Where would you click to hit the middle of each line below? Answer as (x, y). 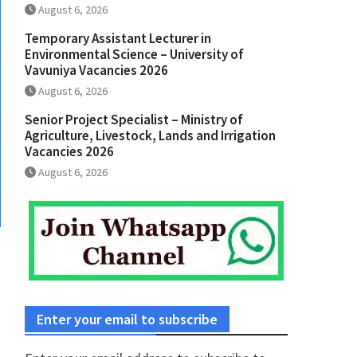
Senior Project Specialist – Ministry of (134, 120)
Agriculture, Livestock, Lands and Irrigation (150, 136)
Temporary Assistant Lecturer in (118, 39)
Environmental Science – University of (134, 55)
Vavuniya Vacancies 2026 (96, 71)
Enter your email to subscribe (127, 320)
